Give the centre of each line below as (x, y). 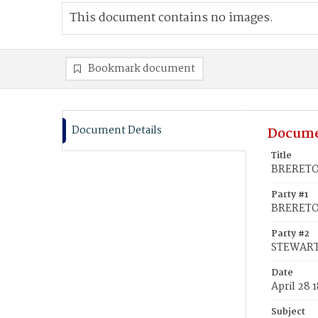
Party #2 (290, 234)
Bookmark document (142, 69)
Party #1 (290, 195)
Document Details (117, 131)
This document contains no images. (171, 18)
